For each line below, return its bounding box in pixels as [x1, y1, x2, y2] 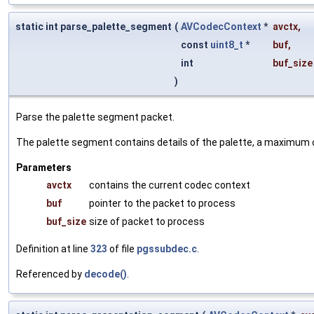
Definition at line [16, 243, 90, 254]
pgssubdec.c [137, 243, 197, 254]
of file [107, 243, 137, 254]
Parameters [16, 161, 71, 173]
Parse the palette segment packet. [16, 111, 175, 123]
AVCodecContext [181, 20, 261, 32]
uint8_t [210, 39, 243, 50]
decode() [84, 268, 127, 280]
